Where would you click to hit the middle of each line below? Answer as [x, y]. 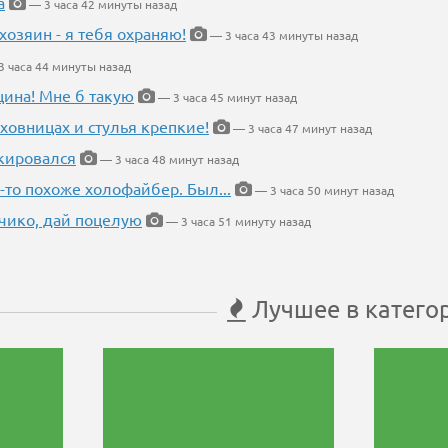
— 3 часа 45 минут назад [226, 97]
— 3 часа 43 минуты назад [282, 35]
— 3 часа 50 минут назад [323, 190]
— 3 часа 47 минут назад [301, 128]
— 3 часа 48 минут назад [168, 159]
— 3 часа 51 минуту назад [237, 221]
